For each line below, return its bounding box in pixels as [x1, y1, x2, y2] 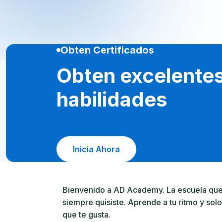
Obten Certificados [60, 44, 154, 56]
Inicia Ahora [73, 144, 120, 154]
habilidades [56, 87, 167, 111]
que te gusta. [62, 210, 111, 220]
